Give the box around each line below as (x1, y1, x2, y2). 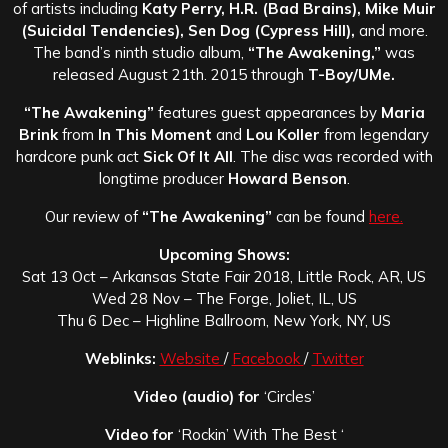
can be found (276, 207, 369, 227)
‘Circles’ (259, 387, 315, 407)
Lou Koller (246, 125, 320, 145)
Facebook (231, 349, 304, 369)
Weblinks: (84, 349, 156, 369)
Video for (104, 425, 178, 445)
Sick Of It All (142, 147, 233, 167)
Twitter (311, 349, 364, 369)
